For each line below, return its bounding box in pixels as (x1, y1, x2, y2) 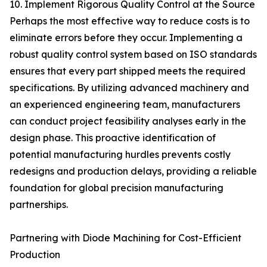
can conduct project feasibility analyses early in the (10, 115, 246, 127)
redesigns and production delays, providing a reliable (10, 165, 257, 177)
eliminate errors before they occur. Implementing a (10, 32, 243, 44)
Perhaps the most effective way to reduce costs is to (10, 15, 250, 27)
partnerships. (10, 198, 68, 210)
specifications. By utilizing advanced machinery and (10, 82, 249, 94)
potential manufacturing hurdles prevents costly (10, 148, 231, 160)
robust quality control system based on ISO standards (10, 48, 257, 60)
